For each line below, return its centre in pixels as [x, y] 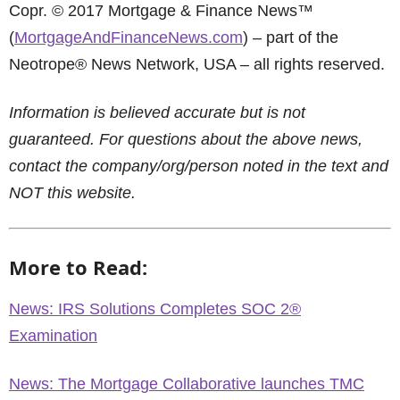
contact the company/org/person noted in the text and [199, 166]
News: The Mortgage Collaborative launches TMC [187, 384]
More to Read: [78, 267]
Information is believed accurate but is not [157, 112]
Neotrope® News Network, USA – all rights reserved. [197, 64]
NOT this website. [72, 193]
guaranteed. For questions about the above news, [186, 139]
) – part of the [291, 37]
